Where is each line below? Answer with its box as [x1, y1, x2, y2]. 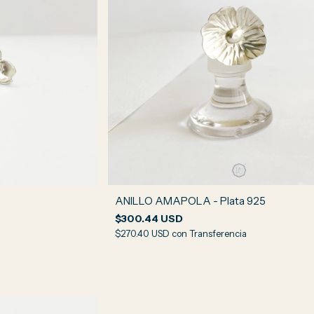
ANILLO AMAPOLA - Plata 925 [115, 193, 266, 207]
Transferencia [189, 227, 247, 239]
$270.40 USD [115, 227, 172, 239]
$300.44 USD [115, 212, 184, 225]
